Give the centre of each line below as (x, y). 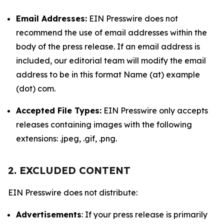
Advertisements (49, 214)
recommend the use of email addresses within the (111, 32)
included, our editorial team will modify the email (111, 60)
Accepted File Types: (59, 110)
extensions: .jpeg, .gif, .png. (66, 138)
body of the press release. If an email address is (108, 46)
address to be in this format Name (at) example (108, 74)
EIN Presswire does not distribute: (73, 192)
